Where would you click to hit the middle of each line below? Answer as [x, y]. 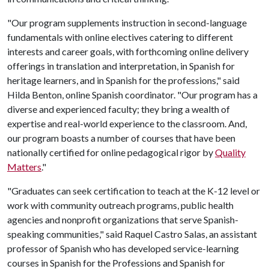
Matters [24, 167]
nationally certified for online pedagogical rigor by [111, 152]
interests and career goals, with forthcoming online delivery [128, 51]
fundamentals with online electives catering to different [120, 37]
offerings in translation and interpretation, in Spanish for [121, 66]
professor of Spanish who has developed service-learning [123, 248]
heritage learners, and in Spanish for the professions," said [123, 80]
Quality [230, 152]
